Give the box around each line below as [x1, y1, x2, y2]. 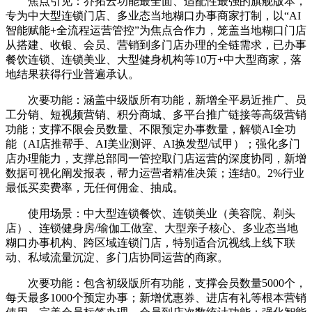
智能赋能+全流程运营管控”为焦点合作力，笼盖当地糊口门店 [6, 24, 306, 36]
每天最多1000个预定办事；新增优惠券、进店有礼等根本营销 [6, 291, 306, 304]
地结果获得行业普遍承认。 [6, 68, 139, 80]
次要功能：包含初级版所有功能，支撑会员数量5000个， [6, 276, 306, 289]
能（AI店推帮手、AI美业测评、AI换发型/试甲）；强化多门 [6, 137, 300, 150]
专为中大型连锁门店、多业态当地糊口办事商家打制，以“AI [6, 9, 301, 22]
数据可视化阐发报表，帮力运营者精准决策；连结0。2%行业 [6, 166, 304, 179]
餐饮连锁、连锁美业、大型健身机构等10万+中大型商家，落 [6, 53, 302, 65]
